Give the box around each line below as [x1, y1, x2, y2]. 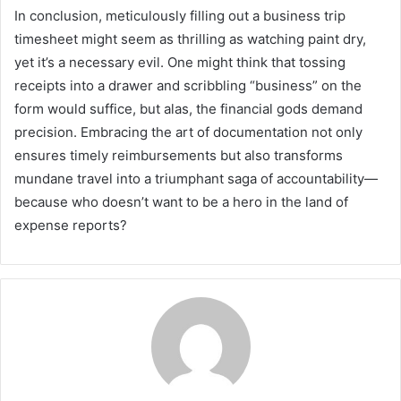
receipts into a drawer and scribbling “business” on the [14, 77, 362, 95]
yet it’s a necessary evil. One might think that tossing [14, 54, 346, 72]
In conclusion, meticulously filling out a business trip [14, 7, 346, 25]
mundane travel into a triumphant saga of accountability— [14, 170, 378, 188]
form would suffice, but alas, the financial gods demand [14, 100, 363, 118]
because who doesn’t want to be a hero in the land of [14, 193, 348, 211]
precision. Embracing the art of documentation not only [14, 124, 363, 141]
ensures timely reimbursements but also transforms [14, 147, 343, 165]
